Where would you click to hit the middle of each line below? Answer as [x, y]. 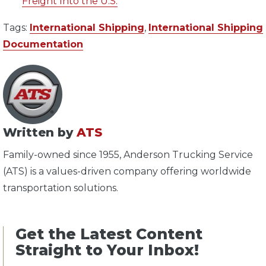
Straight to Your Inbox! [107, 250]
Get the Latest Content [109, 234]
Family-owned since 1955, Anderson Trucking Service [128, 155]
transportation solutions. [61, 188]
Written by [40, 133]
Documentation [43, 45]
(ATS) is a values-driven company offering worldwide [127, 172]
